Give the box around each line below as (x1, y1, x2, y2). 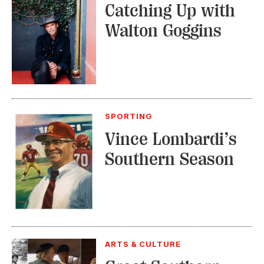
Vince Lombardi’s (104, 128, 237, 149)
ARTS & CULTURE (104, 239, 181, 249)
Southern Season (104, 148, 234, 169)
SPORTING (104, 111, 153, 121)
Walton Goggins (104, 21, 222, 41)
